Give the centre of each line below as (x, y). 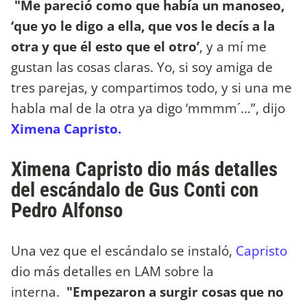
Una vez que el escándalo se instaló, (123, 250)
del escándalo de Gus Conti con (135, 189)
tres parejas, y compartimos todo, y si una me (151, 87)
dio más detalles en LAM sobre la (112, 271)
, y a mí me (233, 46)
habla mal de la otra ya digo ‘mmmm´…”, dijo (148, 108)
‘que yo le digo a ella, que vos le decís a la (143, 25)
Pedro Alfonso (69, 210)
